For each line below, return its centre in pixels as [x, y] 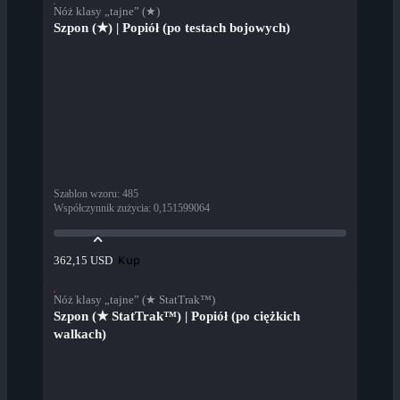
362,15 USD [83, 261]
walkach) [80, 334]
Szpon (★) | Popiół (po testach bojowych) [172, 28]
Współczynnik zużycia [101, 208]
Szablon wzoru [85, 194]
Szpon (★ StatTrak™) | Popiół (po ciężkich [177, 317]
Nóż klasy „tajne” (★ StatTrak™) [134, 300]
